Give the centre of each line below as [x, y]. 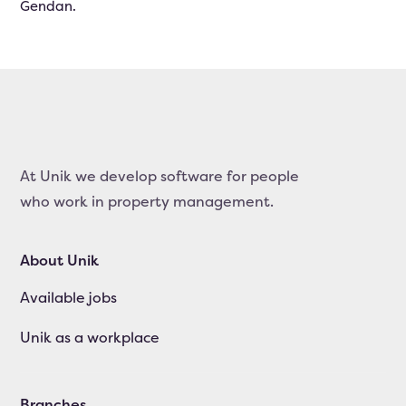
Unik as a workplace [90, 337]
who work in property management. [147, 201]
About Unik [60, 260]
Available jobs [69, 297]
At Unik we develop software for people [160, 176]
